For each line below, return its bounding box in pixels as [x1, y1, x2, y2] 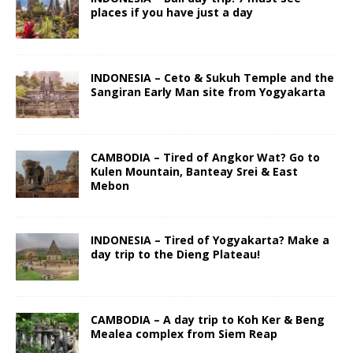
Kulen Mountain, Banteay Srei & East [91, 164, 298, 180]
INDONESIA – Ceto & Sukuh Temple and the [91, 70, 334, 86]
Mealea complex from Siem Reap [91, 326, 277, 342]
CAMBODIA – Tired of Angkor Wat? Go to [91, 150, 320, 165]
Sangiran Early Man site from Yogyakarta [91, 84, 325, 100]
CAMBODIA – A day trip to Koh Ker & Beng [91, 312, 325, 328]
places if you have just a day [91, 5, 253, 20]
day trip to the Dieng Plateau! [91, 247, 260, 262]
